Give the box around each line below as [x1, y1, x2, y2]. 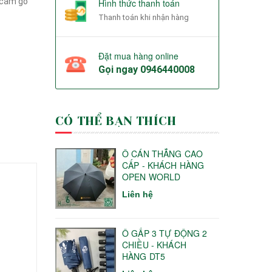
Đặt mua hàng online [98, 49, 178, 62]
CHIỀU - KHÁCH [122, 238, 186, 251]
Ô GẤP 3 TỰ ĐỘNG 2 [122, 226, 208, 239]
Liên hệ [122, 189, 153, 199]
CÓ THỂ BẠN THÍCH [55, 114, 177, 128]
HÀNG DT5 [122, 250, 166, 262]
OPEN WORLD [122, 170, 181, 183]
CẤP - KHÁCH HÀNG [122, 158, 205, 171]
